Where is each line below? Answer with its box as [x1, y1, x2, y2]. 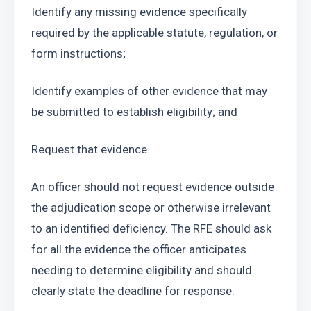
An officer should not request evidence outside [31, 180, 274, 194]
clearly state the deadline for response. [31, 284, 235, 298]
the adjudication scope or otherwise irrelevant [31, 201, 271, 215]
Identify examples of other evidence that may [31, 84, 267, 98]
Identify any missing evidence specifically [31, 5, 247, 19]
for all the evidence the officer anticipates [31, 242, 246, 256]
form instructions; [31, 47, 126, 60]
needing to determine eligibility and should [31, 263, 252, 277]
